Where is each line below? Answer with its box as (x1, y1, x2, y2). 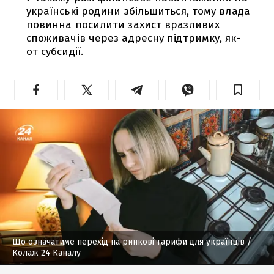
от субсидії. (26, 45, 83, 58)
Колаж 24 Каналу (12, 247, 81, 258)
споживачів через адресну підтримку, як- (26, 31, 241, 45)
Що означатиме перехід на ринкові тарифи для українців (12, 236, 245, 247)
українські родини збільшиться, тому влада (26, 4, 250, 18)
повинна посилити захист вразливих (26, 18, 220, 31)
